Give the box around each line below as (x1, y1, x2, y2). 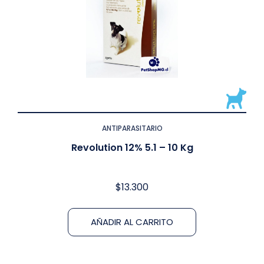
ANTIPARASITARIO (101, 123, 163, 134)
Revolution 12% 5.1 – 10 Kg (71, 141, 193, 155)
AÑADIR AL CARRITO (91, 216, 173, 229)
